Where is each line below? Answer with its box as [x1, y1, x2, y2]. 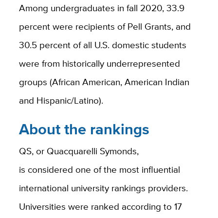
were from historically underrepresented [18, 56, 180, 70]
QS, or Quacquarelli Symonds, [18, 144, 139, 158]
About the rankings [18, 118, 149, 140]
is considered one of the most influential [18, 163, 180, 177]
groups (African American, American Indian [18, 74, 189, 89]
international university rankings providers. [18, 181, 188, 195]
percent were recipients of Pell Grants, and [18, 19, 191, 33]
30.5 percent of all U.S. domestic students [18, 37, 186, 52]
